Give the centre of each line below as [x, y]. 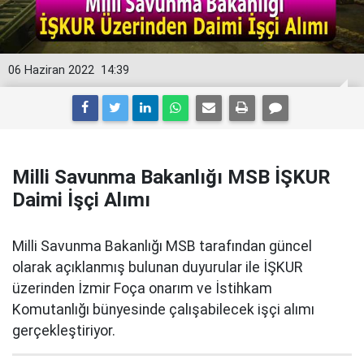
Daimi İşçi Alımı [81, 200]
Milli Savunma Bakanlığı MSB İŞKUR [171, 177]
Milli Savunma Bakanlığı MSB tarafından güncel [162, 246]
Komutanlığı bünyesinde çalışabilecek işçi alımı [163, 310]
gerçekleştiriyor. [64, 331]
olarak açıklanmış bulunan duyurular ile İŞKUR [157, 267]
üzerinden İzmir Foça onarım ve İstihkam [142, 288]
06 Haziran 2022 [51, 70]
